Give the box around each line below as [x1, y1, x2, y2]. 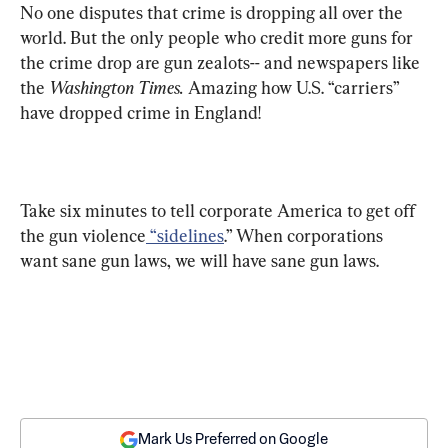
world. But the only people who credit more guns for [20, 26, 417, 48]
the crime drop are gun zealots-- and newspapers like [20, 51, 424, 73]
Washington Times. [49, 76, 184, 98]
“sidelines [146, 224, 224, 246]
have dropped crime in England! [20, 101, 261, 123]
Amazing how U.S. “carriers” [184, 76, 403, 98]
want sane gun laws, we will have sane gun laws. [20, 249, 379, 271]
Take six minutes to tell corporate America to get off [20, 199, 419, 221]
